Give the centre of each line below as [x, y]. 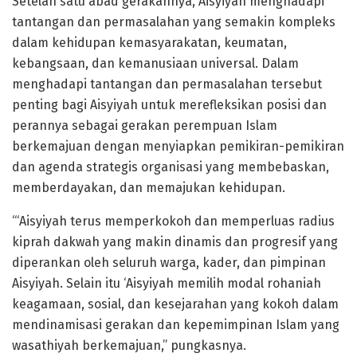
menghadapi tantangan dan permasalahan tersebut [167, 84]
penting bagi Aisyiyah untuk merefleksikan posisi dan [169, 104]
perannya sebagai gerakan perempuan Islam [145, 125]
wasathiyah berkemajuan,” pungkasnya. [129, 345]
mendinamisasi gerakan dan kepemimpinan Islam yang [176, 324]
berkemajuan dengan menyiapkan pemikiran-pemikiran [178, 146]
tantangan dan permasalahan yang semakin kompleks [174, 22]
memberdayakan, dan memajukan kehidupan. [149, 187]
